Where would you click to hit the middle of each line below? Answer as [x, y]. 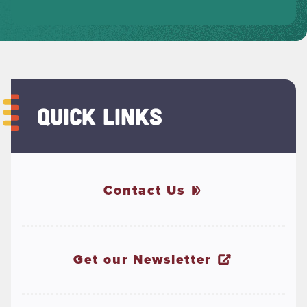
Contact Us [144, 190]
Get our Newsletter [143, 260]
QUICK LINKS [100, 115]
